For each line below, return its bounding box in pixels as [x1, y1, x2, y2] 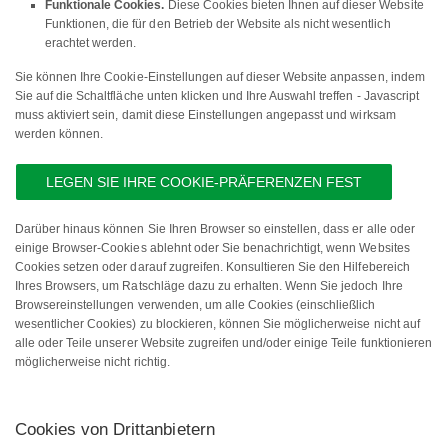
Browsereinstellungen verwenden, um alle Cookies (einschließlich [15, 298, 376, 313]
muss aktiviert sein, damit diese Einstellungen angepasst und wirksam [15, 108, 396, 123]
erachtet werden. [45, 36, 137, 51]
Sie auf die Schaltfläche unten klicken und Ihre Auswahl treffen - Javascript [15, 89, 419, 104]
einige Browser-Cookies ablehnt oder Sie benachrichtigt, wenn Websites [15, 241, 410, 256]
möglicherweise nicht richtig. [15, 355, 170, 370]
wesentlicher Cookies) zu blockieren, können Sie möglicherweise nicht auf [15, 317, 420, 332]
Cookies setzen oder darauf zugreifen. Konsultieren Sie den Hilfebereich [15, 260, 410, 275]
